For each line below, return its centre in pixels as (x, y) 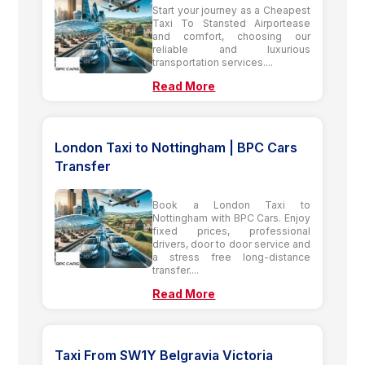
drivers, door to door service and (231, 244)
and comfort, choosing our (231, 36)
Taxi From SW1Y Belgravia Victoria (164, 355)
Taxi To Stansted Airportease (231, 23)
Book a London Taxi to (231, 204)
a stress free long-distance (231, 257)
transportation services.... (213, 62)
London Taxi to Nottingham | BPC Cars (176, 147)
